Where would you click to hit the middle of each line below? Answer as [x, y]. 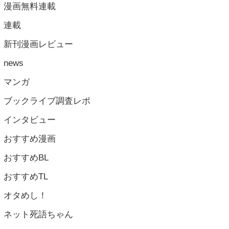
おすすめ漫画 [30, 139]
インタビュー [30, 120]
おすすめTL [26, 176]
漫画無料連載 [30, 6]
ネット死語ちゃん [38, 214]
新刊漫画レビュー [38, 44]
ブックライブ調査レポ [47, 101]
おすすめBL [26, 157]
